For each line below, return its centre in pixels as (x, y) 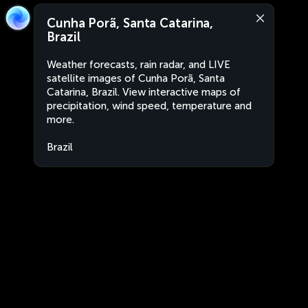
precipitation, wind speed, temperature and (149, 106)
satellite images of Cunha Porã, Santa (136, 78)
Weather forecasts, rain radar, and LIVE (139, 65)
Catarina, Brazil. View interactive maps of (144, 92)
